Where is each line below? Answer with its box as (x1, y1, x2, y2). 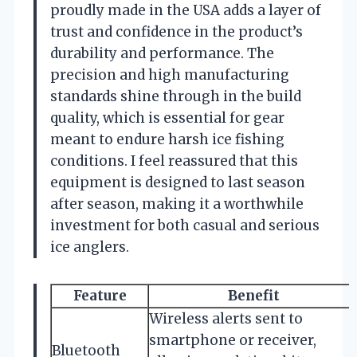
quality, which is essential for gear (50, 108, 284, 127)
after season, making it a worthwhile (50, 194, 304, 213)
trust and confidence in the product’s (50, 22, 303, 41)
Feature (73, 286, 127, 304)
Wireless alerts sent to (149, 309, 303, 328)
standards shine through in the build (50, 87, 301, 105)
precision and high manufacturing (50, 65, 289, 84)
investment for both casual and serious (50, 216, 320, 234)
